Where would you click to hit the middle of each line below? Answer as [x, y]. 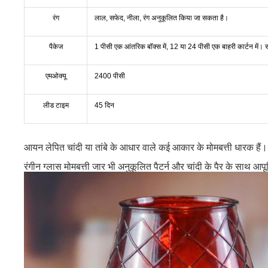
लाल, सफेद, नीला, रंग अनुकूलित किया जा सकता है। [162, 18]
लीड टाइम [56, 105]
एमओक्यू [56, 76]
